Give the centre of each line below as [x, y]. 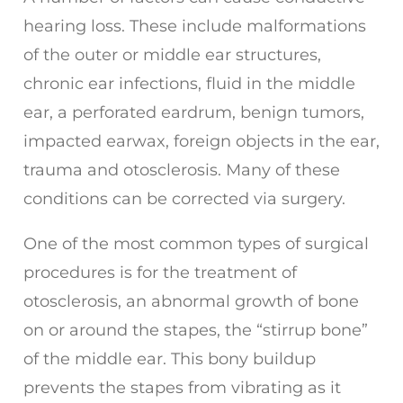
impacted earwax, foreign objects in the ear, [201, 141]
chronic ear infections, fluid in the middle [189, 83]
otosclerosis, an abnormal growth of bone [191, 301]
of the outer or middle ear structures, [172, 54]
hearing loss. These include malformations [195, 26]
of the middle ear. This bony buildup [170, 358]
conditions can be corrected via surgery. [184, 198]
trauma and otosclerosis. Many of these [182, 170]
